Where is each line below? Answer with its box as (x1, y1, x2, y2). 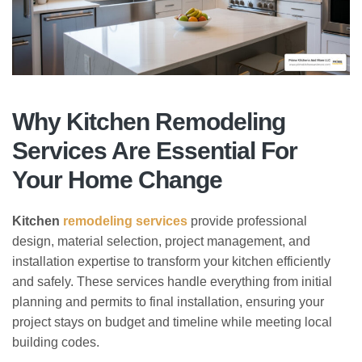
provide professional (187, 213, 307, 228)
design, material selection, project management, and (12, 234, 310, 248)
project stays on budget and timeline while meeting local (12, 314, 332, 329)
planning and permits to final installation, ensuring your (12, 294, 324, 309)
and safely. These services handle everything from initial (12, 274, 332, 288)
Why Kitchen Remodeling (12, 107, 285, 135)
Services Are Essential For (12, 137, 297, 164)
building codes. (12, 335, 99, 349)
